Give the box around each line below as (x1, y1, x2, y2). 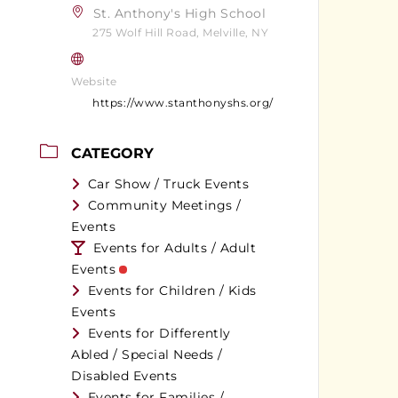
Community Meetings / (87, 196, 242, 213)
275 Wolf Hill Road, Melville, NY (92, 25, 269, 39)
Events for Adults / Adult (92, 239, 257, 256)
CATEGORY (71, 144, 155, 162)
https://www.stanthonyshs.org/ (92, 95, 274, 109)
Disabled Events (71, 367, 178, 384)
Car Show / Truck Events (87, 175, 250, 192)
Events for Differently (87, 324, 231, 341)
